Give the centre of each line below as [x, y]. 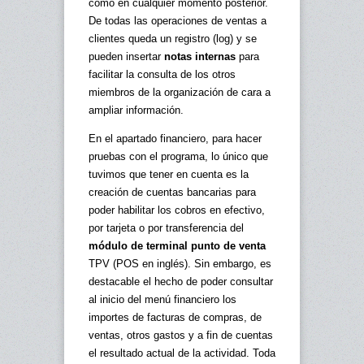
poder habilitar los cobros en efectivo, [177, 210]
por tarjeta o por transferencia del [166, 227]
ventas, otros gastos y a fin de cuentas [181, 335]
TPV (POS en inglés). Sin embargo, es [180, 263]
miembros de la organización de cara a [180, 92]
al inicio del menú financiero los [162, 299]
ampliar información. [136, 110]
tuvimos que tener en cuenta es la [169, 174]
